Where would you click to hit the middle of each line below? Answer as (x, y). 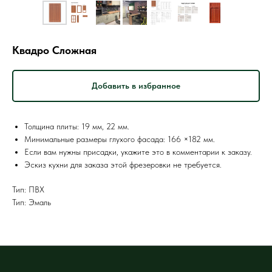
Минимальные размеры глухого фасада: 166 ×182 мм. (120, 139)
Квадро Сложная (54, 50)
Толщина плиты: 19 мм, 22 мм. (77, 127)
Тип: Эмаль (32, 202)
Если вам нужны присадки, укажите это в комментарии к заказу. (138, 152)
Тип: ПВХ (28, 190)
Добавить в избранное (136, 86)
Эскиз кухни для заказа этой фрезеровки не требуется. (123, 165)
